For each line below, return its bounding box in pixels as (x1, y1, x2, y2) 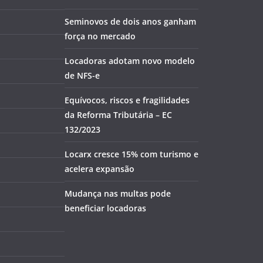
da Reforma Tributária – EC (65, 109, 172, 120)
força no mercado (65, 31, 136, 42)
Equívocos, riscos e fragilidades (65, 95, 190, 106)
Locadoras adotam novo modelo (65, 55, 195, 66)
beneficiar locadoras (65, 203, 146, 214)
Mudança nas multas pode (65, 188, 171, 199)
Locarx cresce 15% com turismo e (65, 149, 198, 160)
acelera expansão (65, 163, 134, 174)
